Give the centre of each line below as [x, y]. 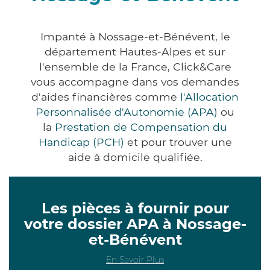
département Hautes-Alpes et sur [135, 51]
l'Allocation [209, 96]
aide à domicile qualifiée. [135, 157]
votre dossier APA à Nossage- [135, 224]
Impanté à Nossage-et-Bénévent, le [135, 36]
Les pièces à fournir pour [135, 208]
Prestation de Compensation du [141, 127]
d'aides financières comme [106, 96]
